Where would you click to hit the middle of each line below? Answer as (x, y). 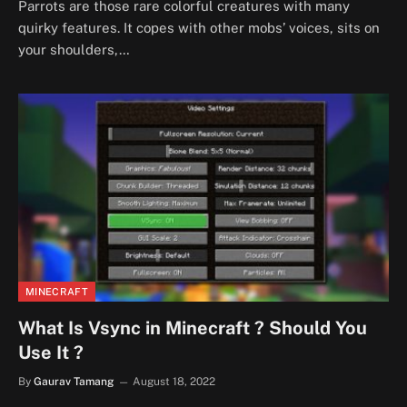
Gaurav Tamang (74, 382)
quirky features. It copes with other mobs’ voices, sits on (199, 27)
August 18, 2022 (174, 382)
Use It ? (51, 352)
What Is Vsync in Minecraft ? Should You (193, 328)
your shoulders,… (74, 49)
